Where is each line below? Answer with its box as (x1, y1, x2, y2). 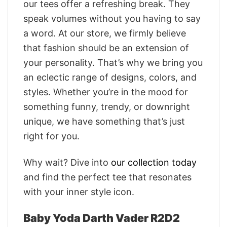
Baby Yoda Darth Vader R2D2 (23, 211, 180, 225)
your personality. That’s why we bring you (23, 57, 203, 68)
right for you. (23, 130, 80, 141)
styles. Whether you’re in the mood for (23, 86, 188, 97)
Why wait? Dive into (23, 157, 111, 168)
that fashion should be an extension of (23, 42, 189, 53)
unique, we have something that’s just (23, 116, 185, 127)
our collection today (111, 157, 197, 168)
